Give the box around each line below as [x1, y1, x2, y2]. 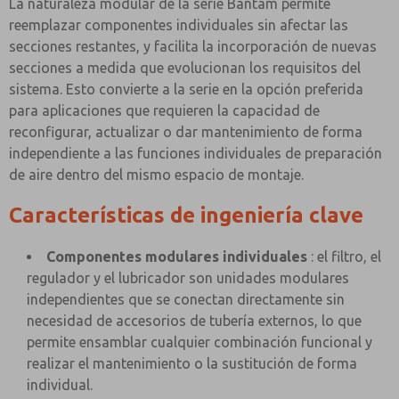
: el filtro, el [307, 248, 381, 265]
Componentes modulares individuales [46, 248, 307, 265]
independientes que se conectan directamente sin [27, 291, 345, 307]
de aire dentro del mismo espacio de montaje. [9, 167, 304, 183]
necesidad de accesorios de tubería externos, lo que [27, 313, 362, 329]
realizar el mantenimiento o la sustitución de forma [27, 355, 357, 371]
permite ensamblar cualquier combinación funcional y [27, 334, 372, 350]
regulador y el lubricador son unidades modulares [27, 270, 349, 286]
